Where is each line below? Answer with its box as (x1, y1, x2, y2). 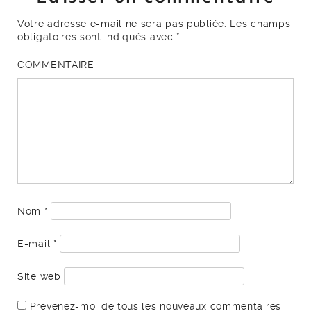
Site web (17, 271, 61, 283)
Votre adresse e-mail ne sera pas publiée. (17, 18, 227, 30)
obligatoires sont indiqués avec (17, 31, 177, 43)
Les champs (226, 18, 291, 30)
